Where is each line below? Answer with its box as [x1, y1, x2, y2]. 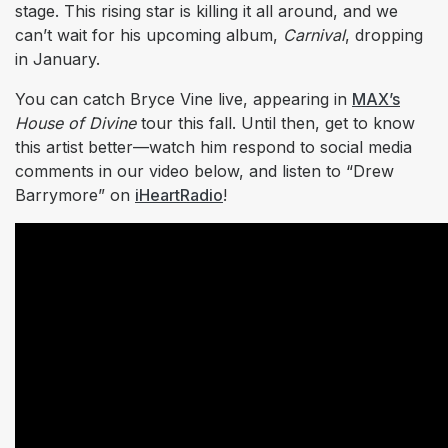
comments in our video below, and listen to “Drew [15, 161, 394, 182]
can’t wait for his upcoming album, [15, 25, 283, 46]
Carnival [283, 25, 345, 46]
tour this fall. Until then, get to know [136, 113, 415, 134]
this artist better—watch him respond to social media [15, 137, 412, 158]
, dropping [345, 25, 423, 46]
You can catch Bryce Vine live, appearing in [15, 89, 352, 110]
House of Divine [15, 113, 136, 134]
